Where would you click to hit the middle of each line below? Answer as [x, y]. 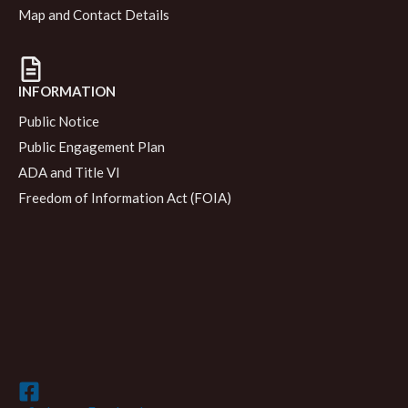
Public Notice [59, 121]
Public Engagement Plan [92, 147]
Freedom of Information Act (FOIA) [125, 198]
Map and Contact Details [94, 15]
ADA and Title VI [69, 172]
